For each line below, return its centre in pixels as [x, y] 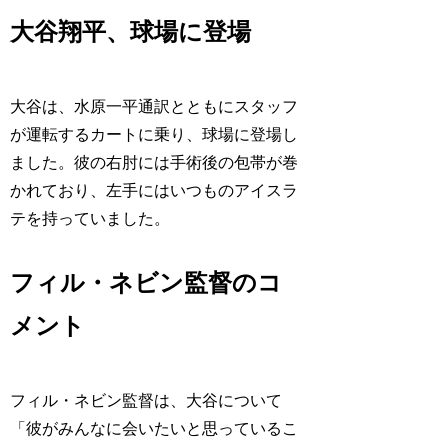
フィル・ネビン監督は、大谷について [146, 400]
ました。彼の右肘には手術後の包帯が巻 [154, 162]
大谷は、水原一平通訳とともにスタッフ [154, 106]
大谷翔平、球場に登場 [131, 32]
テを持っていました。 [90, 218]
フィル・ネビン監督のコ [146, 282]
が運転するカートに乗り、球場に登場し [154, 134]
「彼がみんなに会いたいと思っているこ [154, 428]
